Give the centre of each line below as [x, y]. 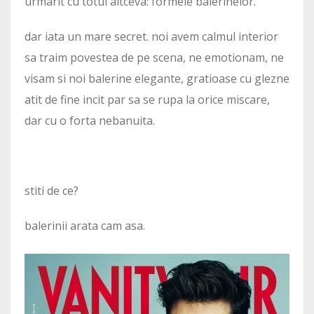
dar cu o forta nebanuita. [90, 121]
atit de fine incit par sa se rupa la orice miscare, [147, 100]
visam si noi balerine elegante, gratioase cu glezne [157, 79]
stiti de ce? [52, 191]
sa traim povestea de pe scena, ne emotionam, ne [154, 58]
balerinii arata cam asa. [85, 226]
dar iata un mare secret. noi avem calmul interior [151, 37]
